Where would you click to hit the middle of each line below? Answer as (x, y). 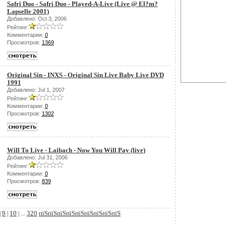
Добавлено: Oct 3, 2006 (37, 19)
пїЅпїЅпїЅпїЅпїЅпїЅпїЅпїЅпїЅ (80, 213)
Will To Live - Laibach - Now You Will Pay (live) (76, 150)
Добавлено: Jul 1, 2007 (36, 90)
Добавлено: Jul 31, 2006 (37, 157)
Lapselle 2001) (28, 11)
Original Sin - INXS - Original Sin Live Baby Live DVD (85, 75)
